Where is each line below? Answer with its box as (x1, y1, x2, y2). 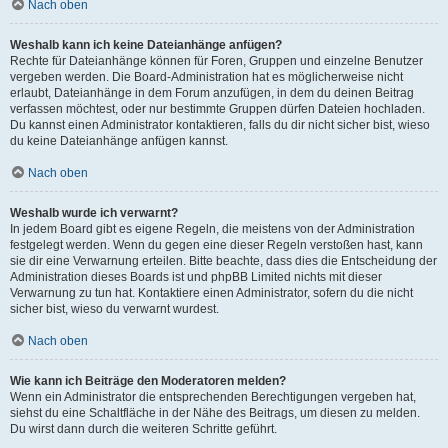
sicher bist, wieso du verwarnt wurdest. (10, 302, 219, 316)
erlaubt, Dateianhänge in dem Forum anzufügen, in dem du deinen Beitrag (10, 86, 414, 100)
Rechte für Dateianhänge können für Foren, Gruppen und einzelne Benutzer (10, 54, 423, 68)
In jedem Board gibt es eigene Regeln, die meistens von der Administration (10, 222, 415, 236)
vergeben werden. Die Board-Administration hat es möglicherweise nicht (10, 70, 403, 84)
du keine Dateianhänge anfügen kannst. (10, 134, 228, 148)
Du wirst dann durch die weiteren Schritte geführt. (10, 422, 277, 436)
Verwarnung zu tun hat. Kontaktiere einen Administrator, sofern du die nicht (10, 286, 413, 300)
